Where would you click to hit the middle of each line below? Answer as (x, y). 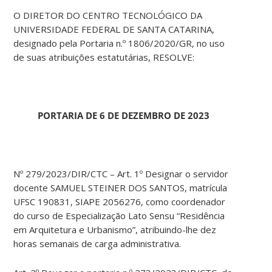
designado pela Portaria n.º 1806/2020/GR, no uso (119, 43)
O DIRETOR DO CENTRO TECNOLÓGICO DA (108, 15)
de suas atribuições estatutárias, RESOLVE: (104, 57)
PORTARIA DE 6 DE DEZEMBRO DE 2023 (124, 116)
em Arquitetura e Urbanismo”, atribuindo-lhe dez (115, 230)
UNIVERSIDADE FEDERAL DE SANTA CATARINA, (114, 29)
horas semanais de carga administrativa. (97, 244)
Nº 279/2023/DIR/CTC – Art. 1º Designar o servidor (121, 174)
